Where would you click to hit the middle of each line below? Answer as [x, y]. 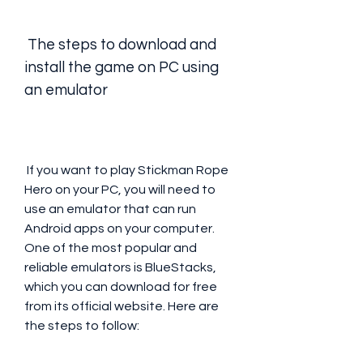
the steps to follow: [82, 326]
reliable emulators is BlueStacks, [120, 267]
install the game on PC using [122, 68]
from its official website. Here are [122, 306]
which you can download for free [121, 287]
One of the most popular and [111, 248]
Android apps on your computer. [120, 228]
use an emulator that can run [110, 209]
